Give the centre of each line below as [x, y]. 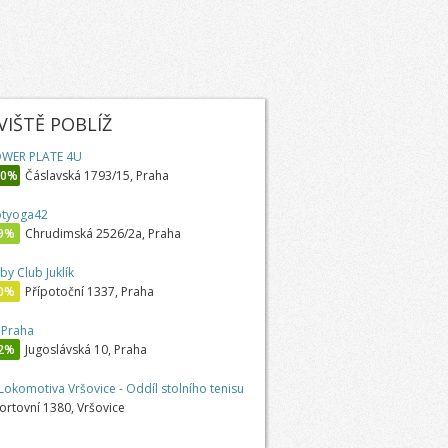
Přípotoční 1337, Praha [89, 291]
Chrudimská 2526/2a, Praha [102, 233]
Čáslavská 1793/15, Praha [96, 175]
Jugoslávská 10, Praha [85, 349]
